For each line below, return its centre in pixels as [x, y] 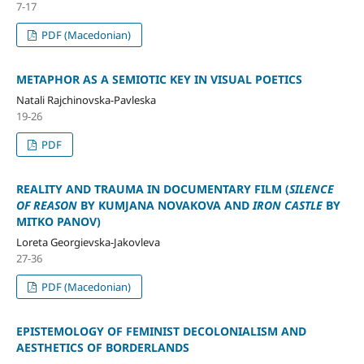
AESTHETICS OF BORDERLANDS [102, 347]
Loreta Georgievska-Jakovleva [88, 242]
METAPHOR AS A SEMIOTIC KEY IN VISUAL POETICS [159, 79]
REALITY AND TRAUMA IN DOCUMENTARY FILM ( [152, 188]
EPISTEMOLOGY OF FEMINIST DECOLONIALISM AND [161, 331]
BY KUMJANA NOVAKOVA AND [166, 205]
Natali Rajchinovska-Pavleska [86, 100]
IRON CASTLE [289, 205]
